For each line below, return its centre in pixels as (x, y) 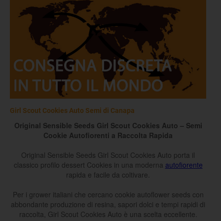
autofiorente (184, 165)
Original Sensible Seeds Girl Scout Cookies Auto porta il (108, 155)
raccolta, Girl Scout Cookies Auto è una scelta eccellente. (108, 214)
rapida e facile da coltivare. (108, 175)
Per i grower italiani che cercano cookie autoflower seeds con (108, 195)
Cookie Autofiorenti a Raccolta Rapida (108, 135)
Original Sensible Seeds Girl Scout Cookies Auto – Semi (108, 126)
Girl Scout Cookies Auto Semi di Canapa (72, 111)
